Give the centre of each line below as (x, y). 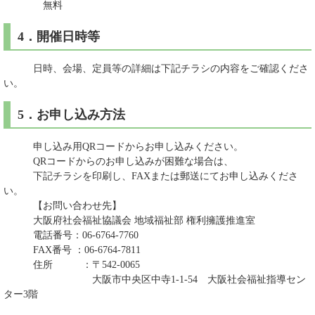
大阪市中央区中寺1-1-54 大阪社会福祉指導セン (155, 279)
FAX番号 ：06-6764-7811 (72, 250)
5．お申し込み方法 (71, 115)
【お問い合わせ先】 (63, 206)
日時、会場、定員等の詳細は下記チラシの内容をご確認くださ (156, 69)
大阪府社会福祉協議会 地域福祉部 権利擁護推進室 (129, 220)
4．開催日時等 (59, 37)
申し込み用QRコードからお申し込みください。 (123, 147)
